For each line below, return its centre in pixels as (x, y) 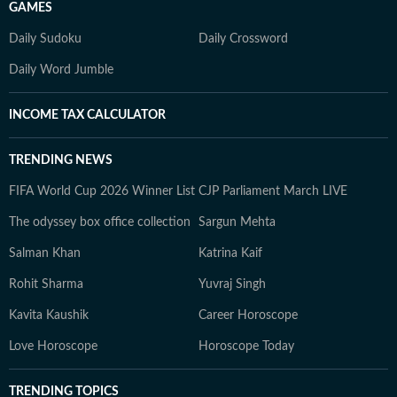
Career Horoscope (248, 315)
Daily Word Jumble (61, 70)
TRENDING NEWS (61, 160)
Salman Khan (45, 253)
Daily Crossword (243, 39)
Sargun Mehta (237, 222)
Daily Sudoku (45, 39)
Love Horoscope (53, 346)
